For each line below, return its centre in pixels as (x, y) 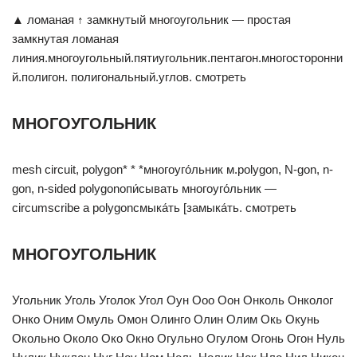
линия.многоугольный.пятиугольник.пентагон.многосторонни (177, 58)
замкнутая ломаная (65, 39)
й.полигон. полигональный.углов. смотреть (129, 77)
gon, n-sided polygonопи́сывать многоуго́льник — (144, 188)
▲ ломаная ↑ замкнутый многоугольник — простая (151, 20)
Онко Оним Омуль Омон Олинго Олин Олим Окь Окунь (166, 319)
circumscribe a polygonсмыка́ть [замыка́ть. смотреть (154, 208)
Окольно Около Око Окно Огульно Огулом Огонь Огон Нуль (178, 338)
